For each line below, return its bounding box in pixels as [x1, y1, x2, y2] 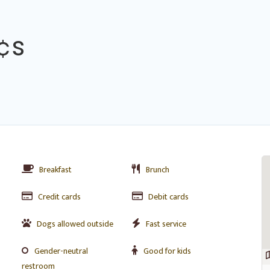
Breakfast [39, 163, 72, 177]
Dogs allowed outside [37, 217, 113, 231]
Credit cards [38, 190, 81, 204]
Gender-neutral [34, 244, 88, 258]
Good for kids [143, 244, 191, 258]
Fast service [145, 217, 186, 231]
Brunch [145, 163, 169, 177]
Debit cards [148, 190, 189, 204]
